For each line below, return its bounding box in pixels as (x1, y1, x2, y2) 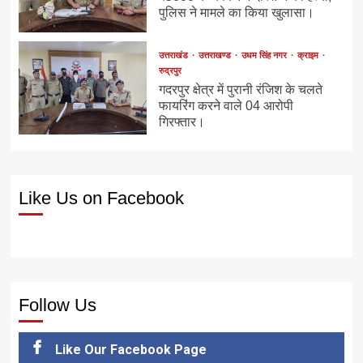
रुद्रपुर (159, 66, 182, 76)
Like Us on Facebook (19, 188, 185, 209)
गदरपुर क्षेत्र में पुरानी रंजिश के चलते (159, 83, 323, 97)
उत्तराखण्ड (199, 50, 234, 61)
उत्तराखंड (159, 50, 191, 61)
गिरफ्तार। (159, 115, 206, 130)
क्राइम (297, 50, 322, 61)
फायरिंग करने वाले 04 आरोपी (159, 99, 294, 113)
